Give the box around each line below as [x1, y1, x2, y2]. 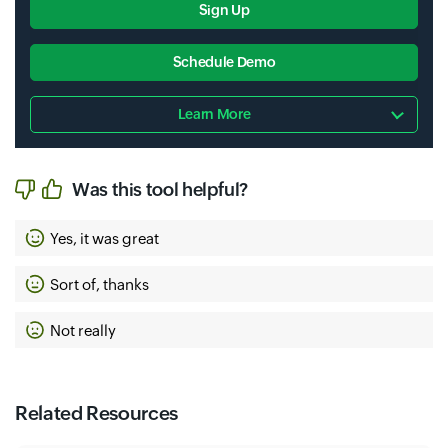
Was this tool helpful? [72, 178, 249, 200]
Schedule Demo [172, 54, 276, 70]
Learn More [177, 106, 251, 122]
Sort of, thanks [50, 275, 149, 293]
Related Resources [15, 402, 178, 424]
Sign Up [198, 2, 250, 18]
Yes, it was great [50, 229, 159, 247]
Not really [50, 321, 116, 339]
